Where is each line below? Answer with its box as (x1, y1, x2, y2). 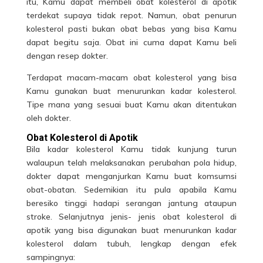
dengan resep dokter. (26, 50, 108, 61)
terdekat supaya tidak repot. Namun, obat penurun (26, 10, 237, 21)
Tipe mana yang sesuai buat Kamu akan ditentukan (26, 99, 237, 110)
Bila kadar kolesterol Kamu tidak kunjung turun (26, 144, 237, 154)
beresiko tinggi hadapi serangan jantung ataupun (26, 198, 237, 208)
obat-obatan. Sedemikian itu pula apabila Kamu (26, 184, 237, 195)
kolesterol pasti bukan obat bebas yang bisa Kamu (26, 23, 237, 34)
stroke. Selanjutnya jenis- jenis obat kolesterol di (26, 211, 237, 222)
